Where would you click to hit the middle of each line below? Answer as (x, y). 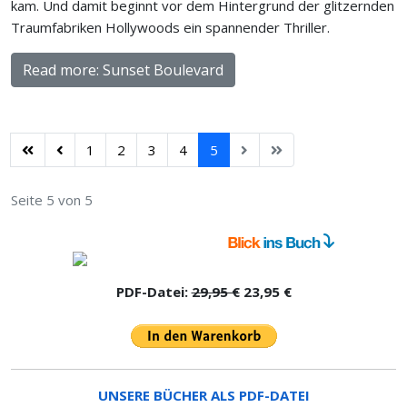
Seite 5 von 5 (52, 199)
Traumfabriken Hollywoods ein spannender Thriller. (170, 27)
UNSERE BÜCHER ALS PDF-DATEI (203, 395)
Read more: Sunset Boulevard (123, 69)
